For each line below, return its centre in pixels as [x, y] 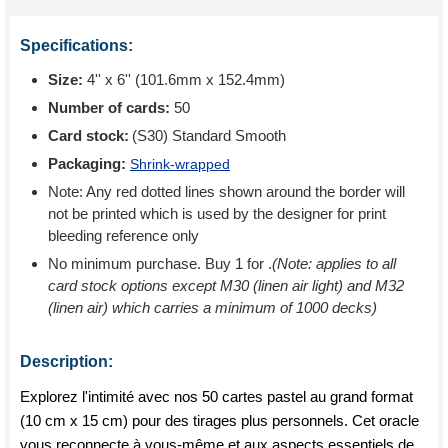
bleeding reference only [123, 235]
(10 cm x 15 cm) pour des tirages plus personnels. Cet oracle [219, 420]
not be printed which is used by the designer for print [217, 213]
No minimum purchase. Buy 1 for [158, 263]
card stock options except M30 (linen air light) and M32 [226, 285]
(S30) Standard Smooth [209, 135]
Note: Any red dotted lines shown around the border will [226, 191]
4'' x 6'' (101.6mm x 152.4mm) [184, 79]
